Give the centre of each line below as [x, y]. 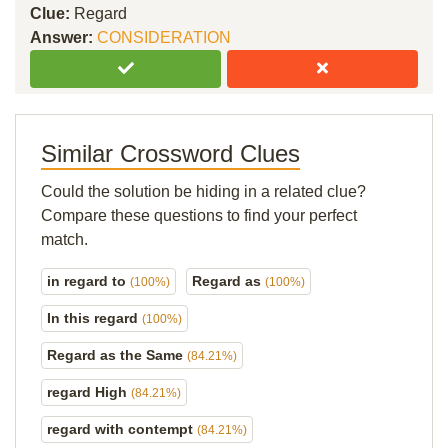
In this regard [94, 318]
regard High [89, 392]
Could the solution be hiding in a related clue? [203, 191]
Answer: [63, 37]
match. [64, 239]
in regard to [88, 281]
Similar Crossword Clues [170, 153]
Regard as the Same [117, 355]
